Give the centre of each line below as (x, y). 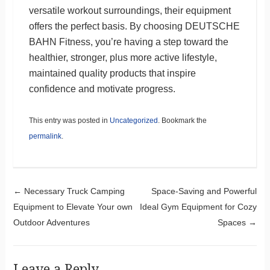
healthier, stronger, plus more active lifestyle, (123, 57)
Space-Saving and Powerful (204, 191)
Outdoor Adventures (51, 222)
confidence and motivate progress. (102, 89)
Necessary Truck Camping (73, 191)
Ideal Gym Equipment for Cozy (199, 206)
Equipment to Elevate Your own (73, 206)
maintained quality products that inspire (112, 73)
